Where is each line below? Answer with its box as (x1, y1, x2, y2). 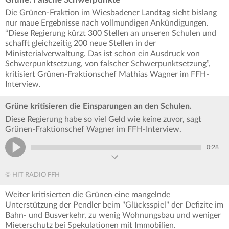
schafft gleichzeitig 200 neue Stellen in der (5, 39, 156, 48)
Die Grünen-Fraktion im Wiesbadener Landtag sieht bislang (5, 9, 217, 17)
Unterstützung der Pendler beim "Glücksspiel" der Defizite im (5, 201, 223, 210)
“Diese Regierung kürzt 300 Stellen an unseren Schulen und (5, 29, 216, 38)
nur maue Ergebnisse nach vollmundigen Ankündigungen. (5, 19, 209, 28)
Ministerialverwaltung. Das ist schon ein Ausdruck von (5, 50, 200, 58)
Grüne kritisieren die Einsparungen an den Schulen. (5, 102, 192, 111)
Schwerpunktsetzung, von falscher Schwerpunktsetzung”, (5, 60, 211, 68)
